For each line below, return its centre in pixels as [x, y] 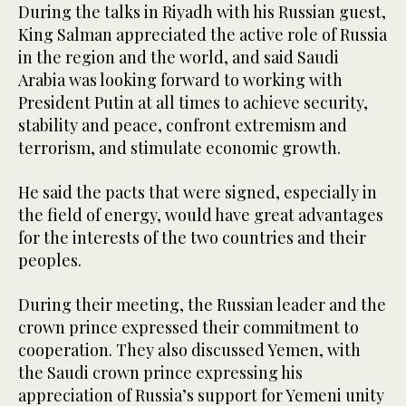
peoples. [50, 261]
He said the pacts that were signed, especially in [198, 193]
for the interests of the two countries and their [192, 238]
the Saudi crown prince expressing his [160, 373]
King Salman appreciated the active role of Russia [203, 35]
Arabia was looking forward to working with [180, 80]
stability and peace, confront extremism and [183, 126]
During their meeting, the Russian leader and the [202, 305]
